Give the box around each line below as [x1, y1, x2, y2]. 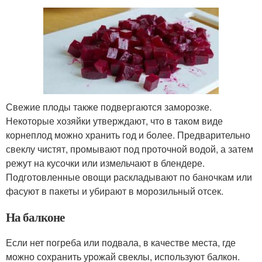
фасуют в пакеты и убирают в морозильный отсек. [6, 184, 223, 198]
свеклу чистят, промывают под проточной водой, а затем [6, 142, 253, 156]
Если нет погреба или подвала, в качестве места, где [6, 235, 236, 249]
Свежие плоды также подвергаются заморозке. [6, 99, 212, 113]
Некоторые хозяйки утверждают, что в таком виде [6, 113, 223, 127]
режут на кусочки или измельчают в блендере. [6, 156, 205, 170]
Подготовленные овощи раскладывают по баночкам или [6, 170, 252, 184]
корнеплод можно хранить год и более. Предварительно [6, 127, 250, 142]
